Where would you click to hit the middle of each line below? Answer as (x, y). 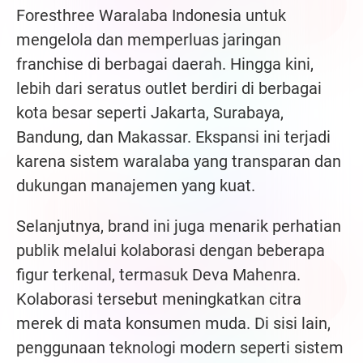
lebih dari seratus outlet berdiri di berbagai (169, 89)
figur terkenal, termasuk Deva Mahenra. (158, 275)
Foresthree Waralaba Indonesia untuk (151, 16)
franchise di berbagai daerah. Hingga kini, (165, 64)
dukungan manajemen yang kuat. (136, 186)
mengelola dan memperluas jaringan (149, 40)
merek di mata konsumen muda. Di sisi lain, (173, 324)
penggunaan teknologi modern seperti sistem (180, 348)
